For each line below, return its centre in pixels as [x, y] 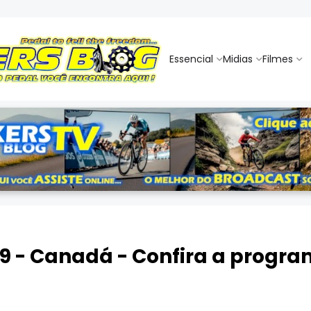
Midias [238, 59]
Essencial [191, 59]
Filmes [278, 59]
